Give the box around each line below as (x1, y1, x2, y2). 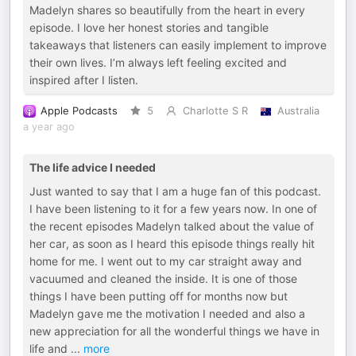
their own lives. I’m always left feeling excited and (29, 56, 287, 69)
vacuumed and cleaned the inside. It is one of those (29, 272, 297, 285)
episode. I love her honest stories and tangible (29, 21, 269, 34)
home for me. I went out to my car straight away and (29, 254, 302, 268)
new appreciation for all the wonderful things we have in (29, 324, 319, 338)
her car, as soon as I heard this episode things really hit (29, 237, 315, 250)
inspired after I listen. (29, 73, 138, 87)
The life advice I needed (29, 161, 156, 174)
